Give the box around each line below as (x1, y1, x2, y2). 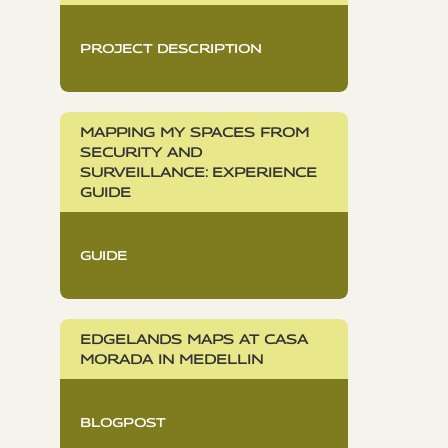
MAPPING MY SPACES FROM (80, 123, 309, 140)
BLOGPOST (80, 414, 165, 430)
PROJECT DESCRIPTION (80, 40, 262, 56)
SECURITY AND (80, 143, 202, 160)
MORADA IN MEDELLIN (80, 350, 263, 367)
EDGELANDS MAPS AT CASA (80, 330, 308, 347)
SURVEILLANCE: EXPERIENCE (80, 163, 317, 180)
